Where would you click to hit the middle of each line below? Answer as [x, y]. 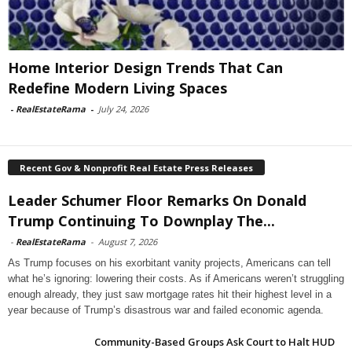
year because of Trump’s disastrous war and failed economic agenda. [166, 310]
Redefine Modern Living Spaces [117, 88]
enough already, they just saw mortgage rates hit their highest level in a [170, 294]
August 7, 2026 [128, 241]
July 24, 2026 [123, 109]
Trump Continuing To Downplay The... [141, 220]
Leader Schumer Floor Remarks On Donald [157, 200]
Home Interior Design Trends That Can [145, 68]
